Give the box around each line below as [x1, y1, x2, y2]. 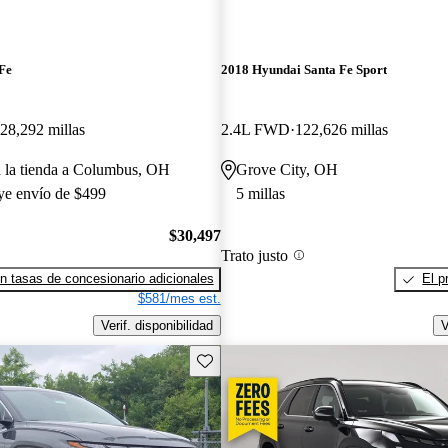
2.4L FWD [220, 120, 290, 138]
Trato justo [220, 246, 288, 264]
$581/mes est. [137, 291, 221, 307]
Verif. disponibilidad [100, 317, 213, 333]
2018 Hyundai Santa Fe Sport [220, 62, 387, 78]
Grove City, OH [235, 160, 338, 178]
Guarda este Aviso [195, 351, 304, 367]
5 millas [235, 184, 285, 202]
